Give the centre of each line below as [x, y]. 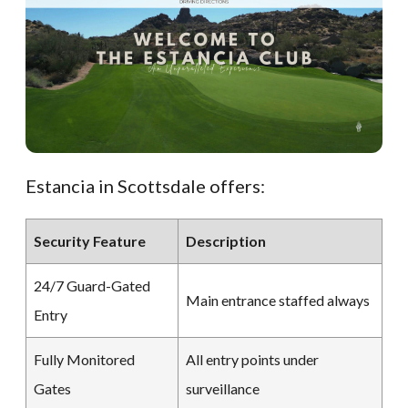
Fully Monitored [84, 359]
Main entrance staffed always [278, 300]
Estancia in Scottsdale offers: [145, 185]
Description [226, 240]
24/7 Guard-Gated [92, 285]
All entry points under [252, 359]
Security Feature [90, 240]
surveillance [223, 388]
